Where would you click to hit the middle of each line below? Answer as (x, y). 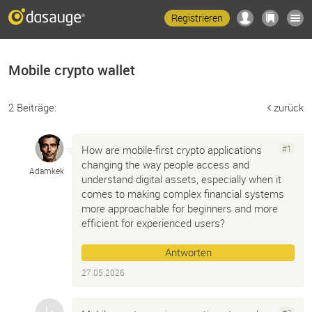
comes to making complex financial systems (183, 194)
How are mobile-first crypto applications (172, 150)
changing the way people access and (165, 164)
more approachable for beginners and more (180, 208)
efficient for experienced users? (153, 223)
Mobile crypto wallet (72, 70)
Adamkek (47, 171)
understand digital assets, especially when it (181, 179)
